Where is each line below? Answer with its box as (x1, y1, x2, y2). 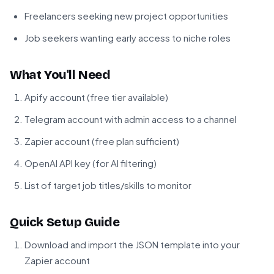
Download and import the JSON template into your (24, 239, 240, 251)
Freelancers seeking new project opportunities (24, 10, 228, 22)
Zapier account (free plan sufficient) (24, 135, 179, 147)
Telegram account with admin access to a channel (24, 113, 237, 125)
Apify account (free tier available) (24, 91, 168, 103)
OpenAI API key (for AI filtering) (24, 157, 157, 169)
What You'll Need (10, 67, 111, 83)
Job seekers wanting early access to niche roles (24, 32, 231, 44)
